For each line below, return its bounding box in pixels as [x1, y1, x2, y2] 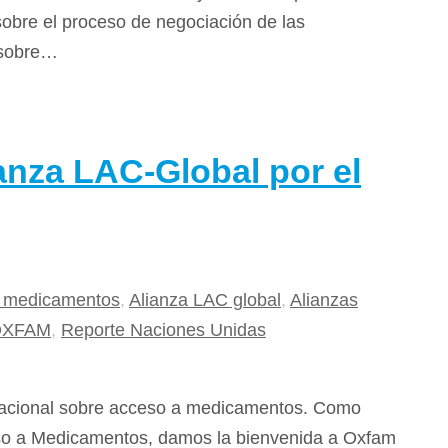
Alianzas [290, 290, 358, 311]
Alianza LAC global [129, 290, 281, 311]
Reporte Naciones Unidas [61, 320, 266, 341]
